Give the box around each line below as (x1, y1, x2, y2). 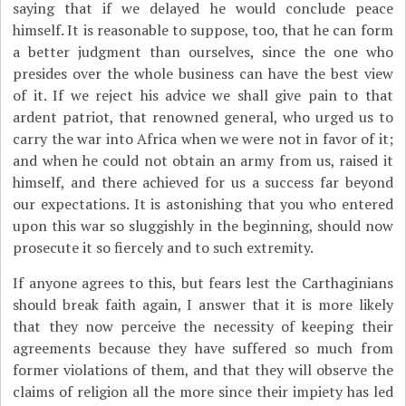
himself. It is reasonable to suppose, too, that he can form (13, 20, 393, 40)
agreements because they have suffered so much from (13, 338, 393, 358)
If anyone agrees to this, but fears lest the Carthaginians (13, 273, 393, 293)
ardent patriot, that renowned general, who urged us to (13, 107, 393, 127)
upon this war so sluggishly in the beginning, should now (13, 216, 393, 236)
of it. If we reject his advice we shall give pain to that (13, 85, 393, 105)
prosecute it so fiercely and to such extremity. (13, 237, 314, 257)
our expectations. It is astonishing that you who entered (13, 194, 393, 214)
